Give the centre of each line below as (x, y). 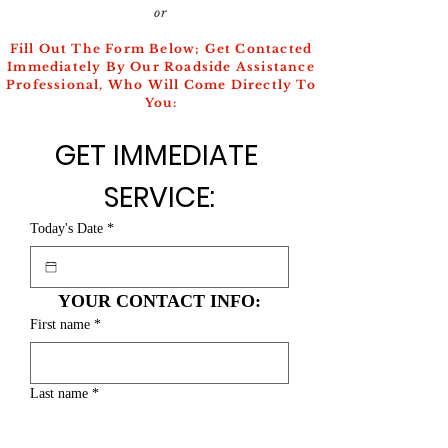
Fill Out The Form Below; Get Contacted (161, 48)
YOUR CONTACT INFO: (159, 301)
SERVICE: (159, 197)
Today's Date (66, 228)
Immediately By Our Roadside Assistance (161, 66)
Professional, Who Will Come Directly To (161, 84)
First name (60, 324)
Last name (59, 393)
